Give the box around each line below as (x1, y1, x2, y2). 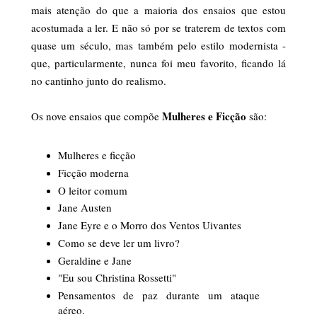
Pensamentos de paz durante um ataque (57, 288, 260, 303)
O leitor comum (57, 183, 127, 197)
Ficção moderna (57, 165, 129, 180)
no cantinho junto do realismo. (31, 73, 166, 88)
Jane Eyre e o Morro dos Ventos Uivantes (57, 218, 241, 233)
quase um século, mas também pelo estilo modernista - (31, 38, 286, 52)
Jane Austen (57, 200, 112, 215)
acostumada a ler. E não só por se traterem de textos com (31, 20, 286, 35)
